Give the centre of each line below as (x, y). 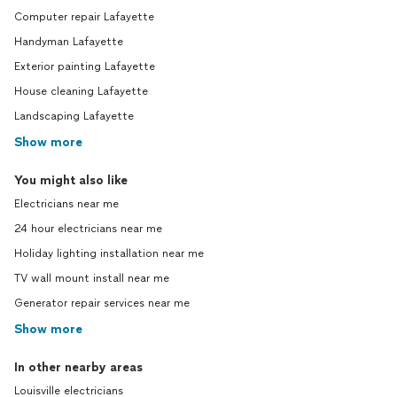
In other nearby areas (78, 367)
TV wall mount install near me (92, 278)
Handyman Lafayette (69, 42)
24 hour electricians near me (88, 229)
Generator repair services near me (102, 303)
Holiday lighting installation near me (109, 253)
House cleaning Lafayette (81, 91)
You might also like (71, 180)
